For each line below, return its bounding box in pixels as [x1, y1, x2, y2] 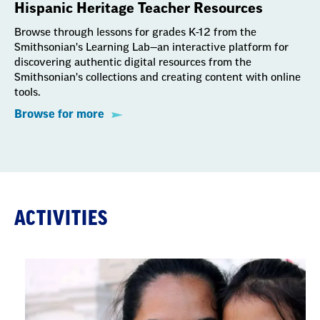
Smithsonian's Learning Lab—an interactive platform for [14, 42, 289, 53]
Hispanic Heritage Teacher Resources [14, 1, 263, 16]
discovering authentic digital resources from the [14, 57, 251, 68]
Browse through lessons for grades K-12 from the [14, 27, 256, 38]
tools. [14, 87, 41, 98]
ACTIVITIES [14, 209, 108, 229]
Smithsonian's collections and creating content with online [14, 72, 301, 83]
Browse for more [14, 109, 104, 120]
